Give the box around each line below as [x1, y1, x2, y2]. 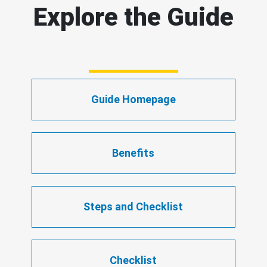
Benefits [112, 146, 155, 159]
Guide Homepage [91, 92, 176, 105]
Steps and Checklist [83, 200, 184, 213]
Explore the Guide [33, 2, 234, 32]
